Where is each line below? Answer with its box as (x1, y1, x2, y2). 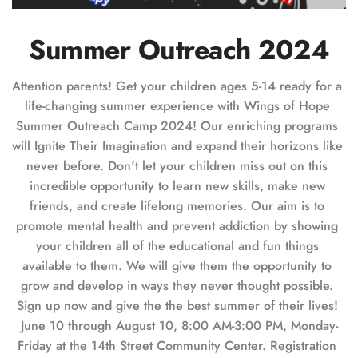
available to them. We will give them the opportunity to (22, 256, 332, 275)
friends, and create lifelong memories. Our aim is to (30, 196, 324, 215)
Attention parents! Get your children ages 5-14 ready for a (12, 76, 342, 95)
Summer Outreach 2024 (29, 30, 329, 70)
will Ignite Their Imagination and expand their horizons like (12, 136, 343, 155)
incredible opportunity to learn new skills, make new (29, 176, 325, 195)
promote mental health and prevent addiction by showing (16, 216, 338, 235)
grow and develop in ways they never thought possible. (21, 276, 333, 295)
